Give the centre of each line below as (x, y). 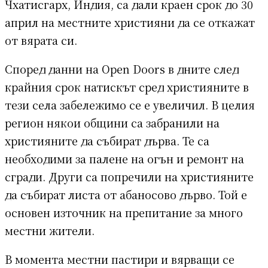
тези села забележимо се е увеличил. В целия (130, 104)
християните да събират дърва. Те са (107, 140)
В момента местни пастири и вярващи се (120, 259)
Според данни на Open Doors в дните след (122, 68)
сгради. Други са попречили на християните (129, 176)
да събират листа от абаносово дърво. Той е (126, 194)
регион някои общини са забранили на (112, 122)
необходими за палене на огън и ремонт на (124, 158)
